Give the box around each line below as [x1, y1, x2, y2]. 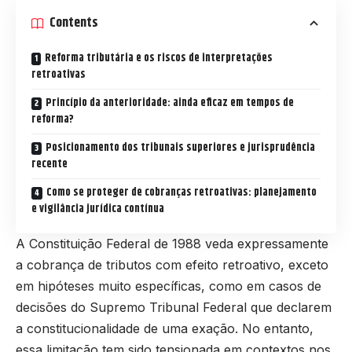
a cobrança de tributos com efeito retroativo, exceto [16, 256, 328, 273]
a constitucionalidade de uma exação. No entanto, [16, 320, 313, 336]
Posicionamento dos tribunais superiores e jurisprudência [46, 138, 315, 156]
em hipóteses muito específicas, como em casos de [16, 277, 321, 294]
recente [31, 155, 68, 173]
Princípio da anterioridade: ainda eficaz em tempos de [46, 93, 294, 112]
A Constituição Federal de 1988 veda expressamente [16, 235, 328, 251]
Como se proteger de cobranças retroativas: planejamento [46, 183, 317, 201]
